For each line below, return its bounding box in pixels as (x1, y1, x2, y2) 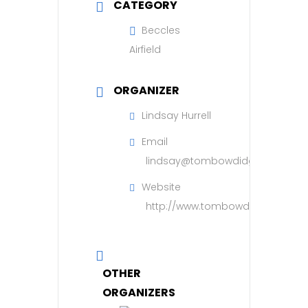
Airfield (129, 43, 161, 57)
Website (142, 180, 181, 195)
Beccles (142, 23, 180, 38)
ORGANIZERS (102, 285, 175, 301)
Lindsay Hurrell (142, 109, 211, 123)
